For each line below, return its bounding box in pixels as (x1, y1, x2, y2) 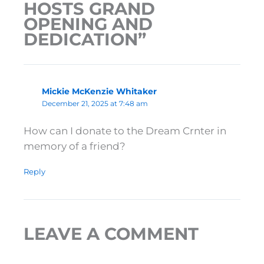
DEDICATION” (24, 28, 146, 49)
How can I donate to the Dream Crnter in (24, 124, 226, 137)
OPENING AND (24, 13, 153, 34)
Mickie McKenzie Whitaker (41, 85, 157, 97)
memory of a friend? (24, 140, 126, 152)
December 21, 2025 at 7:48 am (41, 99, 148, 108)
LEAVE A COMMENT (24, 223, 199, 244)
